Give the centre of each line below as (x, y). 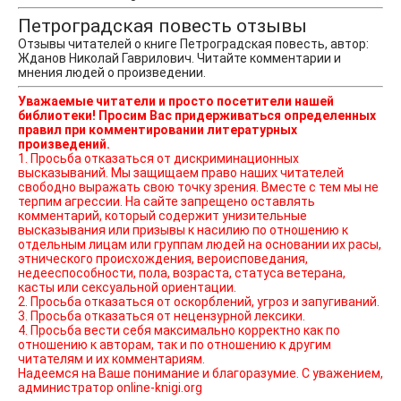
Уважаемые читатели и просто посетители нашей (176, 102)
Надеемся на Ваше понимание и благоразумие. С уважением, (200, 374)
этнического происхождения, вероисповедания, (163, 259)
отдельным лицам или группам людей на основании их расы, (200, 245)
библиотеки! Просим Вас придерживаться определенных (197, 116)
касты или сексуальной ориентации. (127, 288)
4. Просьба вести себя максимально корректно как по (179, 331)
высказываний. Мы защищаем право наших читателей (64, 173)
